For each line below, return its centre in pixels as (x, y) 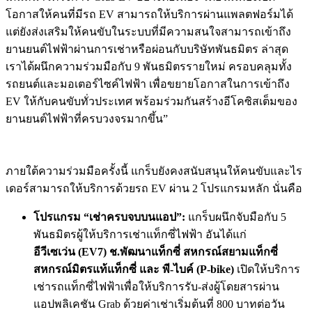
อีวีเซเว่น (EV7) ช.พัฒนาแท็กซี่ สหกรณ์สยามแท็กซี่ (156, 251)
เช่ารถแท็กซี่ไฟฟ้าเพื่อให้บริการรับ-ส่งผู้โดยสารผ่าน (156, 286)
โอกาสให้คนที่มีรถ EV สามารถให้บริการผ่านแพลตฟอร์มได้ (149, 14)
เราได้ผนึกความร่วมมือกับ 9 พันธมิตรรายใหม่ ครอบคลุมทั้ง (149, 66)
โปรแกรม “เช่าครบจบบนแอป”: (109, 217)
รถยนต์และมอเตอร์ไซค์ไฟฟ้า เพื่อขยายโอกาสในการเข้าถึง (148, 84)
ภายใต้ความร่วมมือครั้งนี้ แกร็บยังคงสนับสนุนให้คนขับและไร (154, 171)
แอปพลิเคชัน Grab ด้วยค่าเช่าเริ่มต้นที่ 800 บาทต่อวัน (159, 304)
